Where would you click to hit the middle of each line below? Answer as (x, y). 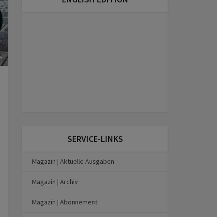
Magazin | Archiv (55, 182)
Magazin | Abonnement (65, 202)
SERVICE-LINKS (95, 139)
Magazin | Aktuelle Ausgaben (73, 162)
